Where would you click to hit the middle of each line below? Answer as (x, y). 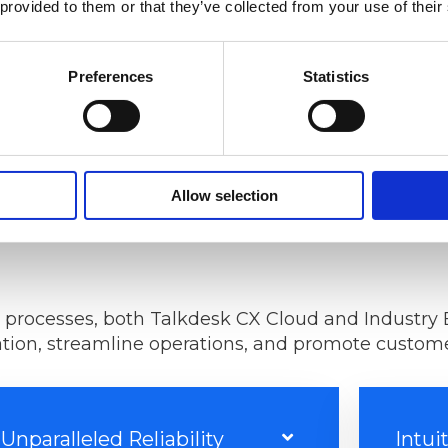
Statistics (336, 76)
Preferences (111, 76)
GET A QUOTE (152, 27)
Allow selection (224, 195)
